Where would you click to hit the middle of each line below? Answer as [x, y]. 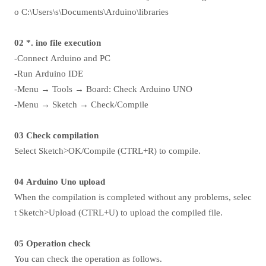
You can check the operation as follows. [88, 259]
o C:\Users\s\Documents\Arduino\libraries [91, 12]
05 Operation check [52, 243]
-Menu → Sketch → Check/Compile [81, 104]
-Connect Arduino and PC [62, 58]
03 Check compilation [56, 135]
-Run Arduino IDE [49, 74]
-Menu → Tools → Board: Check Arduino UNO [103, 89]
